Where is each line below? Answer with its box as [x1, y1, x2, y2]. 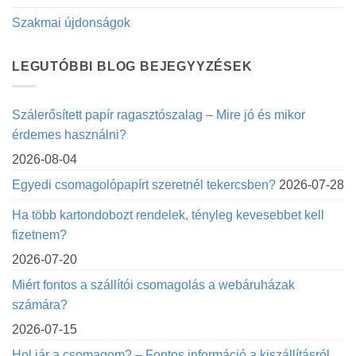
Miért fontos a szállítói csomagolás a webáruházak [12, 277, 295, 292]
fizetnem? [12, 227, 67, 242]
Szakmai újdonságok [12, 15, 130, 29]
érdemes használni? [12, 127, 126, 141]
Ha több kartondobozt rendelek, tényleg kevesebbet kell [12, 207, 324, 222]
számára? [12, 297, 68, 311]
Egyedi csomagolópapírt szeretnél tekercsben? [12, 177, 276, 192]
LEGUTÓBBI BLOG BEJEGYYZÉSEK [12, 59, 253, 73]
